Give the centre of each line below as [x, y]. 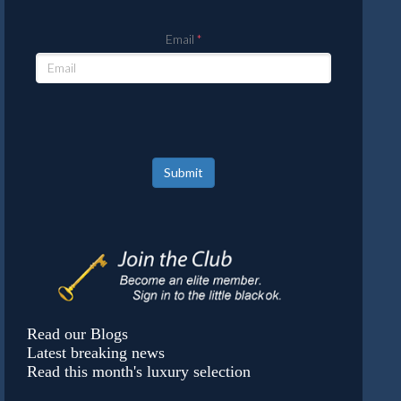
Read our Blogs [77, 333]
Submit [183, 172]
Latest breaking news [96, 352]
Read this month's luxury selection [139, 371]
